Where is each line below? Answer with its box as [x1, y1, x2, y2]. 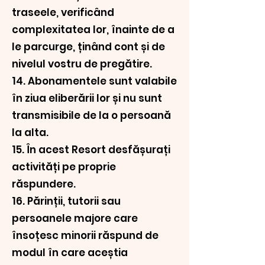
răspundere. [12, 177, 76, 191]
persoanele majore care [12, 211, 138, 225]
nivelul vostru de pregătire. [12, 57, 152, 71]
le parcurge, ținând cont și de [12, 40, 165, 54]
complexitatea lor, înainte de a [12, 22, 174, 37]
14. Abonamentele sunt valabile [12, 74, 177, 88]
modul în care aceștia [12, 245, 128, 260]
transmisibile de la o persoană [12, 108, 171, 122]
